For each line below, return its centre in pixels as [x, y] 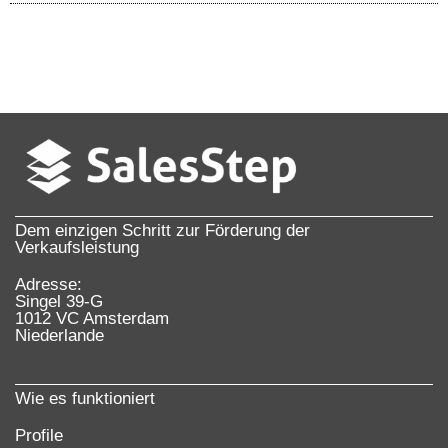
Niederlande [59, 336]
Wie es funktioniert [85, 399]
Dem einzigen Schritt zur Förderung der [162, 231]
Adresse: [48, 285]
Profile [39, 436]
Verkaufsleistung [77, 248]
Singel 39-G [59, 302]
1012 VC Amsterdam [92, 319]
